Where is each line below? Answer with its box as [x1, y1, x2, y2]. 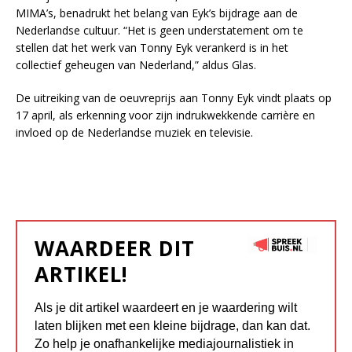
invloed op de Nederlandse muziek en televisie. [16, 125, 253, 141]
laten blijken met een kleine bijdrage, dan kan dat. [35, 319, 310, 333]
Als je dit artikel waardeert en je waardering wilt [35, 301, 297, 315]
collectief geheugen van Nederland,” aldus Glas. [16, 57, 256, 73]
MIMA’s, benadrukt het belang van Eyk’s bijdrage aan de [16, 5, 298, 21]
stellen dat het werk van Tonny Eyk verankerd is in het [16, 40, 288, 56]
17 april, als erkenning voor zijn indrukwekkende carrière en [16, 108, 315, 123]
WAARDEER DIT [35, 234, 195, 263]
